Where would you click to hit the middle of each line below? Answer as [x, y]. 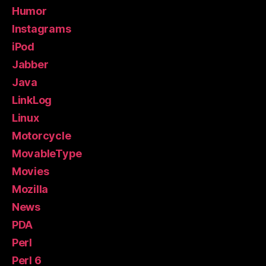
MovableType [47, 153]
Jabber [30, 64]
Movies [31, 171]
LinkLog [32, 100]
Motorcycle [42, 136]
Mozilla [30, 189]
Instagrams [42, 29]
